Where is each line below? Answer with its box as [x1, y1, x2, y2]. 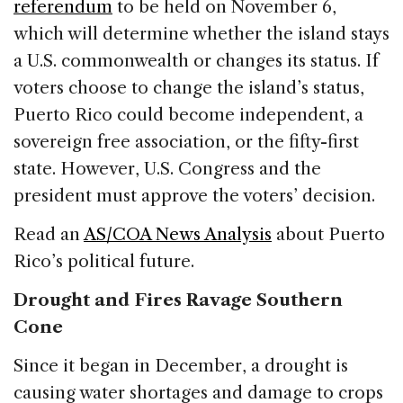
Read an [13, 223, 84, 245]
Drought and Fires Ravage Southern [13, 289, 343, 310]
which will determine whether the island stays [13, 22, 390, 44]
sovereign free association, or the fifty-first [13, 130, 359, 152]
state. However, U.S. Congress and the [13, 157, 321, 179]
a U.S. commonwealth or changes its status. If [13, 49, 379, 71]
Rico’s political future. [13, 250, 194, 272]
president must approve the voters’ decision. [13, 184, 375, 206]
